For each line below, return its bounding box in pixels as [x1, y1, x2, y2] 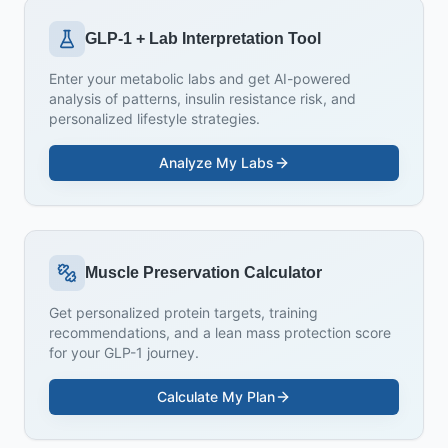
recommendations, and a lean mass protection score [49, 324, 391, 341]
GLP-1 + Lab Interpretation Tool [85, 30, 321, 47]
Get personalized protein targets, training [49, 304, 318, 321]
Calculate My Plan [157, 388, 275, 405]
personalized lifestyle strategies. [49, 110, 260, 127]
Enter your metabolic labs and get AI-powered [49, 70, 351, 87]
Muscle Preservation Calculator [85, 264, 322, 281]
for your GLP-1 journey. [49, 344, 199, 361]
